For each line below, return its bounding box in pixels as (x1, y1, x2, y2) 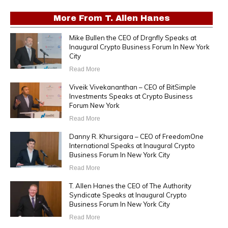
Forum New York (69, 101, 120, 110)
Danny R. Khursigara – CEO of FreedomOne (69, 132, 204, 141)
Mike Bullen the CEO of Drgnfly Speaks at (69, 34, 196, 42)
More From (53, 14, 105, 23)
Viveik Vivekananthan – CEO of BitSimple (69, 83, 196, 92)
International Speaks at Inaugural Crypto (69, 141, 195, 150)
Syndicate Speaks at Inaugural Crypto (69, 191, 187, 199)
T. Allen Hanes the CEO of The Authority (69, 182, 191, 190)
